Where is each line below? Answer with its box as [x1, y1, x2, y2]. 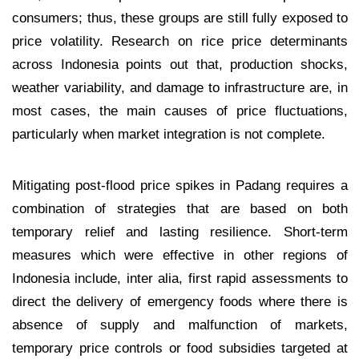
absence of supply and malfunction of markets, [12, 316, 348, 333]
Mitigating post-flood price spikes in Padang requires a [12, 176, 348, 193]
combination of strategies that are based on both [12, 200, 348, 216]
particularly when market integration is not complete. [12, 125, 325, 142]
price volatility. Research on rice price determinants [12, 32, 348, 49]
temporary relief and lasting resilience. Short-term [12, 223, 348, 240]
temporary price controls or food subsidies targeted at [12, 339, 348, 356]
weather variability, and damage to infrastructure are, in [12, 79, 348, 95]
